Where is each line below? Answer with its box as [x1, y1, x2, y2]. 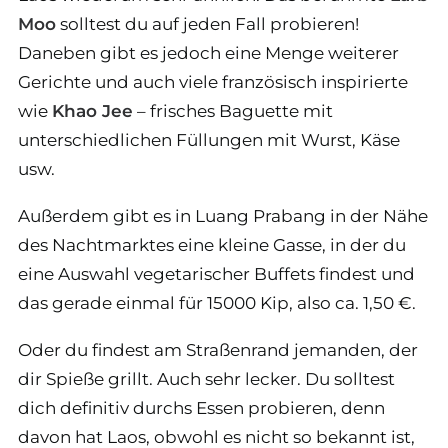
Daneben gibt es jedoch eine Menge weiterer [18, 42, 399, 63]
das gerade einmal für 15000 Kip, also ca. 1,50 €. [18, 292, 416, 313]
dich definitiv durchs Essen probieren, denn [18, 397, 385, 418]
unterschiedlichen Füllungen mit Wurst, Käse [18, 129, 400, 150]
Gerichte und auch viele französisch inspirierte [18, 71, 408, 92]
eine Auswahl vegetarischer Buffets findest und [18, 263, 415, 284]
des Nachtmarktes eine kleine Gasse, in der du [18, 234, 406, 255]
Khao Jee [52, 100, 133, 121]
